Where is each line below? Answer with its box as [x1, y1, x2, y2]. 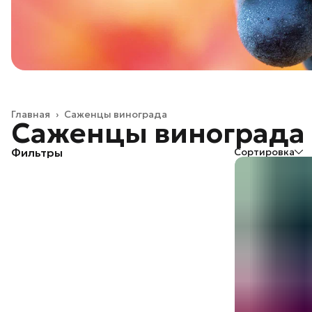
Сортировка [234, 146, 295, 159]
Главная [11, 108, 50, 121]
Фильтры [11, 146, 63, 160]
